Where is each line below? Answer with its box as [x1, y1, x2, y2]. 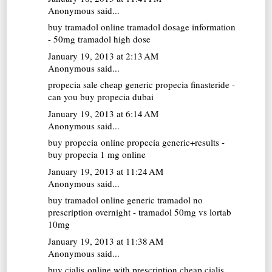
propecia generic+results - [124, 136, 225, 149]
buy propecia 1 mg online [48, 148, 146, 161]
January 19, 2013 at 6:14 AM [48, 107, 159, 120]
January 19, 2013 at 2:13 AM [48, 49, 159, 62]
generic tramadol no [124, 194, 203, 206]
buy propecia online [48, 136, 125, 149]
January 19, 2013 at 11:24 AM [48, 165, 164, 177]
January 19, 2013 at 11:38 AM [48, 234, 164, 247]
